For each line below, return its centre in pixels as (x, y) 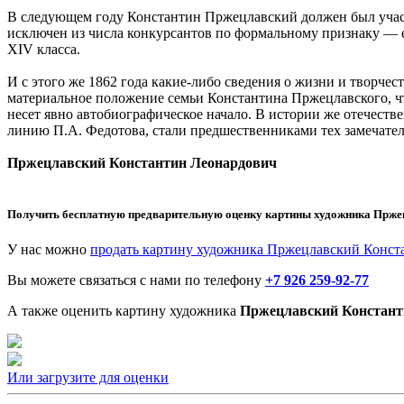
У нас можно (49, 249)
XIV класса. (44, 49)
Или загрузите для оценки (88, 377)
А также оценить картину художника (124, 310)
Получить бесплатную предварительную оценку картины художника (190, 214)
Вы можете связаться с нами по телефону (136, 280)
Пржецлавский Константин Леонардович (142, 162)
